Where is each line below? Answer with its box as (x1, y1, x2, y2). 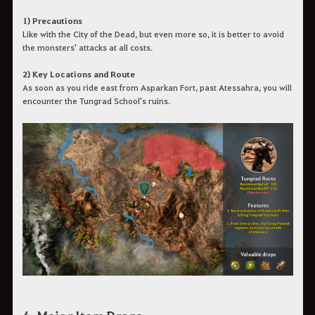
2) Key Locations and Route (22, 68, 135, 80)
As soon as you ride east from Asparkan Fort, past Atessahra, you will (22, 82, 292, 94)
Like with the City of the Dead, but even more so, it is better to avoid (22, 28, 284, 40)
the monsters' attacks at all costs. (22, 41, 153, 53)
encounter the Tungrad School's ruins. (22, 95, 170, 107)
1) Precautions (22, 15, 82, 27)
